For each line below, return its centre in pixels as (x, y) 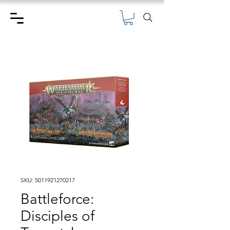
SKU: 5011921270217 (48, 180)
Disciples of (57, 216)
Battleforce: (57, 199)
